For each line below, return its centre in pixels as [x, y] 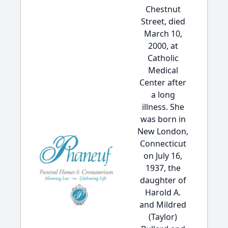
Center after [163, 82]
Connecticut [163, 144]
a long [163, 95]
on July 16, [163, 156]
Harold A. [163, 192]
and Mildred [163, 205]
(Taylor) [163, 217]
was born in [163, 119]
